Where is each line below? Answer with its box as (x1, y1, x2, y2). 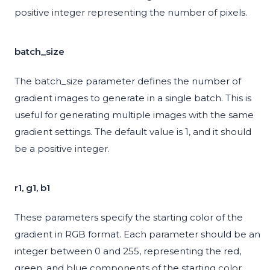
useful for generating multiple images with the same (14, 109, 254, 121)
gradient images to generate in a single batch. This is (14, 92, 251, 104)
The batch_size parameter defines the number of (14, 75, 241, 87)
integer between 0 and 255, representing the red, (14, 245, 241, 257)
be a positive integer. (14, 143, 110, 155)
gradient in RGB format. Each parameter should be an (14, 228, 260, 240)
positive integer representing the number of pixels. (14, 7, 247, 19)
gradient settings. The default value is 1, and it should (14, 126, 251, 138)
